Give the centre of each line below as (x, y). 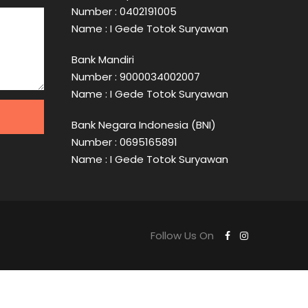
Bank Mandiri (102, 59)
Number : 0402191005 (124, 11)
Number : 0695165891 (124, 142)
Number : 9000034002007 (135, 76)
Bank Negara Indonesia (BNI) (143, 124)
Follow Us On (184, 235)
